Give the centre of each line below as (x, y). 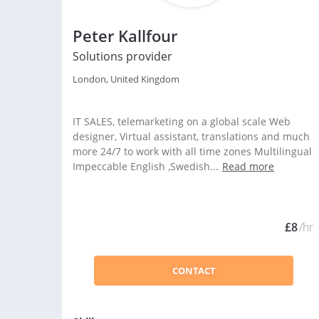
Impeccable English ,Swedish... (146, 166)
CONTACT (194, 271)
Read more (248, 166)
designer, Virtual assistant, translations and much (191, 136)
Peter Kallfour (125, 36)
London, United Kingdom (126, 79)
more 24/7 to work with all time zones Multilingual (192, 151)
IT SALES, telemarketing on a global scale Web (182, 121)
